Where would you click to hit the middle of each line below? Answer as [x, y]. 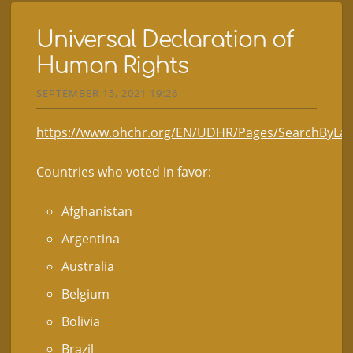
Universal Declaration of [165, 40]
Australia [88, 267]
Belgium [85, 294]
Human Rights [112, 66]
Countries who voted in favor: [124, 172]
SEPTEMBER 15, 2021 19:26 [107, 93]
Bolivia [81, 322]
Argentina [91, 239]
